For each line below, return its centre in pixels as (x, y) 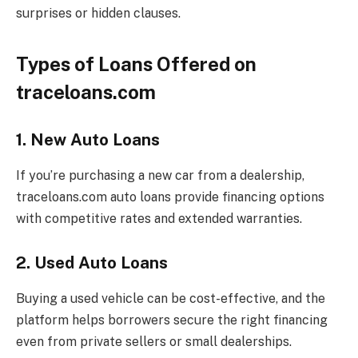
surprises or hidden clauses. (98, 14)
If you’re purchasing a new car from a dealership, (160, 175)
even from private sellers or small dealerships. (154, 341)
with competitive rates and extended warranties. (159, 218)
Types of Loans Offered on (136, 64)
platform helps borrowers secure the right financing (172, 320)
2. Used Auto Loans (92, 263)
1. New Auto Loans (88, 140)
